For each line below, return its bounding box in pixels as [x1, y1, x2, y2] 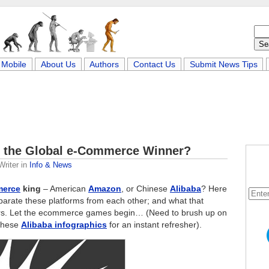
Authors [89, 59, 119, 69]
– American [41, 184, 88, 193]
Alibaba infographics [21, 220, 107, 229]
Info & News [29, 160, 72, 169]
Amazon [88, 184, 121, 193]
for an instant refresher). [107, 220, 202, 229]
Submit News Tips [189, 59, 258, 69]
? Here [201, 184, 227, 193]
